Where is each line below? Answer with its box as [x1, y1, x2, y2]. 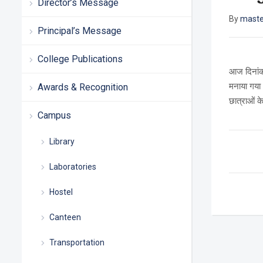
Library [49, 137, 75, 146]
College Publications [38, 53, 123, 65]
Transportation [49, 238, 104, 247]
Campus [38, 110, 71, 121]
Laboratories [49, 162, 96, 171]
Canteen [49, 213, 81, 222]
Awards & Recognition [38, 82, 128, 93]
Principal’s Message [38, 25, 122, 36]
